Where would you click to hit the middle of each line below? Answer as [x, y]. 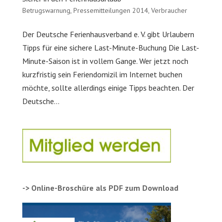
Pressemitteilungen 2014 [111, 10]
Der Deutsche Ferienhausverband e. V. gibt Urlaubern [108, 34]
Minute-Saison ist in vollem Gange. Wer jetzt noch [105, 61]
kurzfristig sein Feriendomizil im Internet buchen [102, 74]
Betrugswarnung [46, 10]
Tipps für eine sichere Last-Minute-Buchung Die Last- [111, 48]
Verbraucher [169, 10]
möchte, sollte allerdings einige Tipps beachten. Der [108, 88]
